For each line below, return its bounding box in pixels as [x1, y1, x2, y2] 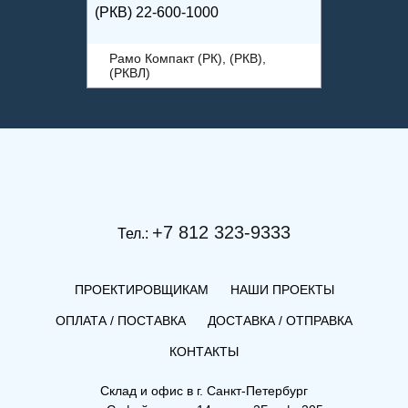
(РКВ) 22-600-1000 [95, 5, 219, 20]
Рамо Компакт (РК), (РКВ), [109, 51, 266, 66]
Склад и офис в [100, 383, 197, 398]
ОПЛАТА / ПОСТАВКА [56, 313, 186, 328]
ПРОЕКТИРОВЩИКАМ [74, 282, 209, 297]
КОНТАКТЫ [169, 344, 239, 359]
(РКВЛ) [109, 66, 150, 80]
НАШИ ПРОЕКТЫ [229, 282, 334, 297]
